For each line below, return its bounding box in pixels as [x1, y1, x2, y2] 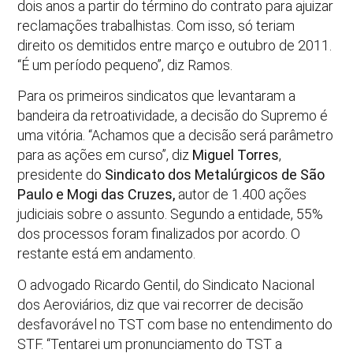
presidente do [17, 166, 106, 184]
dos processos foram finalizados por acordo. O [17, 225, 301, 243]
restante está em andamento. [17, 245, 196, 262]
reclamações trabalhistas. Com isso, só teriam [17, 17, 295, 34]
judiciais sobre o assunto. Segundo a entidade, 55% [17, 206, 324, 223]
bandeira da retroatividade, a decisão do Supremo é [17, 107, 329, 124]
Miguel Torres [192, 147, 280, 164]
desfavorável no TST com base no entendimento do [17, 315, 333, 333]
